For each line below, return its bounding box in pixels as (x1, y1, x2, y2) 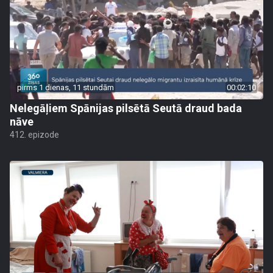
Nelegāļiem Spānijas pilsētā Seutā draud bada (10, 102, 242, 115)
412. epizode (10, 130, 59, 140)
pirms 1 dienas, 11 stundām (17, 83, 114, 92)
